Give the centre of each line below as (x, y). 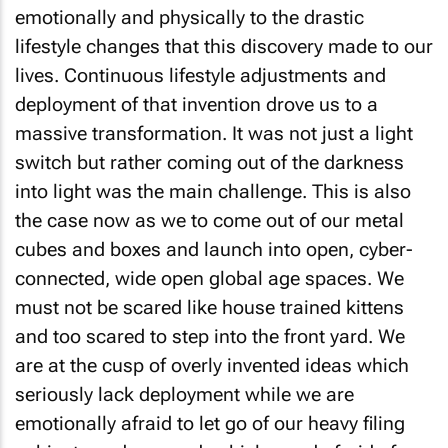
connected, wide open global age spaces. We (209, 278)
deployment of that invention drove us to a (196, 104)
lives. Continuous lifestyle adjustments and (200, 75)
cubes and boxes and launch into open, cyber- (214, 249)
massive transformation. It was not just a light (214, 133)
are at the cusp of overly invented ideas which (212, 365)
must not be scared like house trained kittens (209, 307)
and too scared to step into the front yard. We (210, 336)
